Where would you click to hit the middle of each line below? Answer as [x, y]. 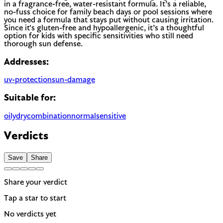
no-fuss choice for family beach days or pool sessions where [108, 12]
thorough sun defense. [43, 44]
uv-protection [28, 80]
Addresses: [26, 62]
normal [84, 116]
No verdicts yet [30, 214]
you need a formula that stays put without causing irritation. [109, 20]
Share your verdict [36, 182]
